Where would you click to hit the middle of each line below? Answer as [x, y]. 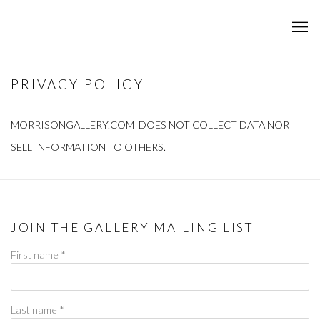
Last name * [37, 310]
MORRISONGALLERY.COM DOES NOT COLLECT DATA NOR [150, 125]
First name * [38, 255]
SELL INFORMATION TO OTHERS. [89, 147]
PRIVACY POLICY [77, 84]
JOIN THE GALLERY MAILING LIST [132, 227]
